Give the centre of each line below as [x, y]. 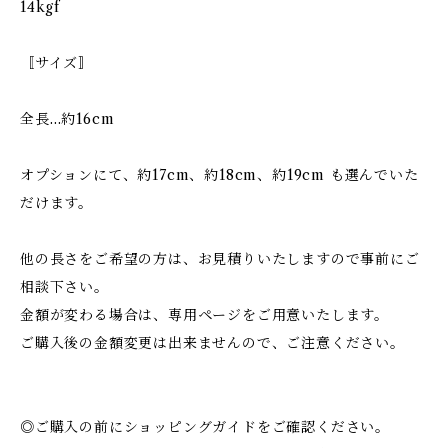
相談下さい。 [64, 287]
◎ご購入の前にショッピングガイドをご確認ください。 [205, 427]
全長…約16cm [67, 119]
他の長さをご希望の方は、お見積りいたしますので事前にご [220, 259]
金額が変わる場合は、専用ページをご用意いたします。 [204, 315]
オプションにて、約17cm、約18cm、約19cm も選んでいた [219, 175]
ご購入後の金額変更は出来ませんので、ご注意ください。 [212, 343]
